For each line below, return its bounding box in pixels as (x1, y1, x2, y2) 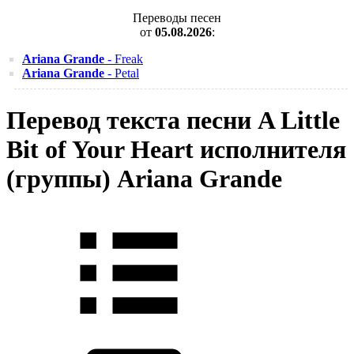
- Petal (104, 66, 139, 80)
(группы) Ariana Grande (6, 164, 282, 194)
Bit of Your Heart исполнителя (6, 135, 346, 164)
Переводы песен (133, 11, 221, 24)
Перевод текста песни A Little (6, 106, 340, 135)
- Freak (104, 52, 143, 66)
